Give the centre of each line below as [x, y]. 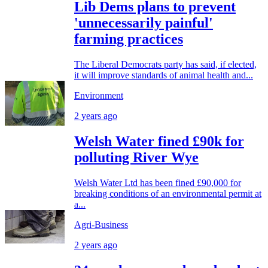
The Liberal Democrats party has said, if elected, [165, 65]
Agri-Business [101, 224]
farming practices [129, 39]
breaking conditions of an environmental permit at [168, 193]
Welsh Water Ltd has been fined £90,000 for [158, 182]
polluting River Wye [136, 157]
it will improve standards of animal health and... [164, 75]
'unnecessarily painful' [144, 23]
